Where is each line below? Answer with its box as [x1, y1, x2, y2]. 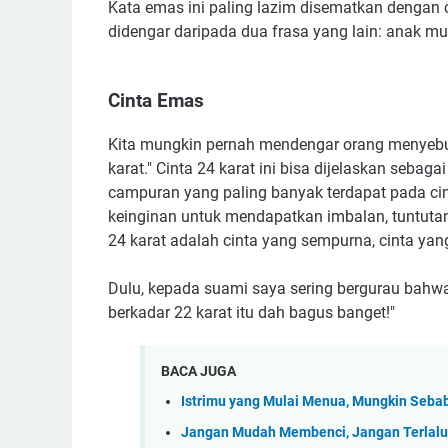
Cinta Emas [108, 89, 204, 112]
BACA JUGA [161, 362, 236, 379]
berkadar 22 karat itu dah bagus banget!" [108, 303, 399, 323]
